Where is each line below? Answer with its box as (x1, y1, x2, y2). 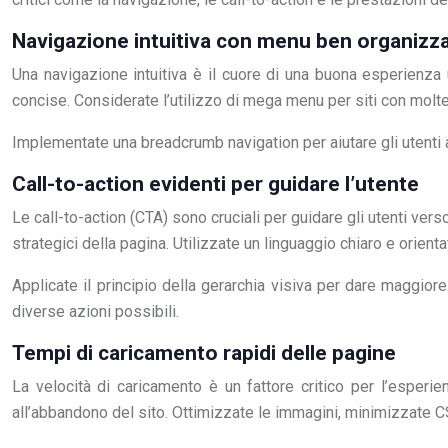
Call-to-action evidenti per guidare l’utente (12, 172, 419, 196)
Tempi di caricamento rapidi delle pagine (12, 341, 396, 365)
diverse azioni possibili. (12, 302, 179, 321)
